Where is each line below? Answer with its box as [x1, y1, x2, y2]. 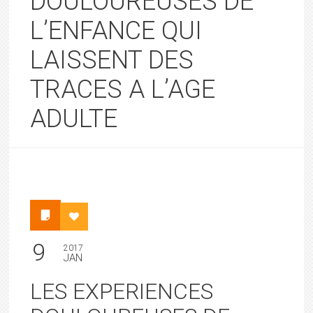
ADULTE [30, 104, 118, 133]
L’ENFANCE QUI [30, 16, 203, 45]
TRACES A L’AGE [30, 75, 216, 104]
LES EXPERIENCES [30, 278, 214, 305]
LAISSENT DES [30, 45, 194, 75]
